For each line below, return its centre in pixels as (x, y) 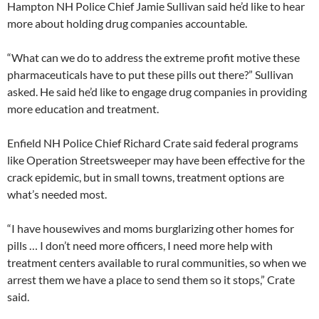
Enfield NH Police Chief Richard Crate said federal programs (153, 143)
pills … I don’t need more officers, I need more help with (140, 246)
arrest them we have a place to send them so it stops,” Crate (151, 280)
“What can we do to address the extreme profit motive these (153, 58)
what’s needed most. (57, 194)
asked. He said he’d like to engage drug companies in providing (157, 92)
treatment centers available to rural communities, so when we (157, 263)
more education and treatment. (83, 109)
